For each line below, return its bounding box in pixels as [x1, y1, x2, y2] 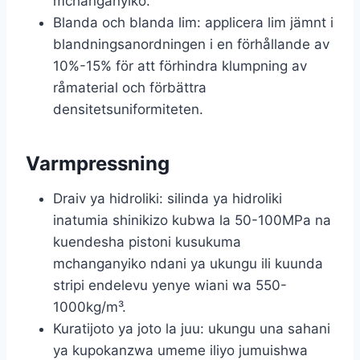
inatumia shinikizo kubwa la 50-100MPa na [53, 211, 331, 228]
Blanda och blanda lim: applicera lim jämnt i [53, 14, 333, 31]
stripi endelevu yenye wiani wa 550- [53, 276, 287, 293]
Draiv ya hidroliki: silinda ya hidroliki [53, 190, 282, 207]
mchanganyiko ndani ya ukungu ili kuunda [53, 255, 323, 272]
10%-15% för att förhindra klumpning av [53, 57, 307, 74]
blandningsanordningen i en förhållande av [53, 35, 329, 52]
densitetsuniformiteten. [53, 100, 203, 117]
